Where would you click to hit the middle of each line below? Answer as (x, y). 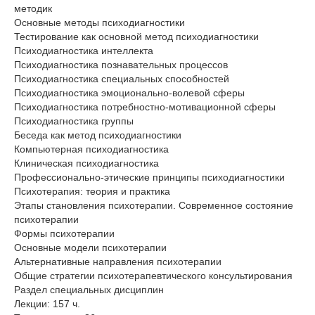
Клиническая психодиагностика (86, 163)
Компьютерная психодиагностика (91, 149)
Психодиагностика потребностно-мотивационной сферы (145, 107)
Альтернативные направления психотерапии (118, 262)
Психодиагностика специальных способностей (122, 79)
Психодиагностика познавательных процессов (121, 65)
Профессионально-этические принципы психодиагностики (149, 178)
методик (33, 9)
